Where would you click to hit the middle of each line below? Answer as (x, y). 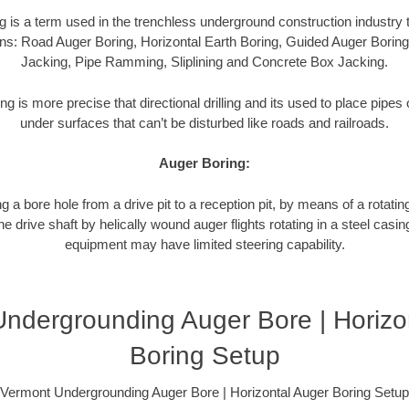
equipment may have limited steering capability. (204, 244)
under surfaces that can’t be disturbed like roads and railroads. (204, 122)
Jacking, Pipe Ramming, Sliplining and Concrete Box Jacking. (204, 62)
